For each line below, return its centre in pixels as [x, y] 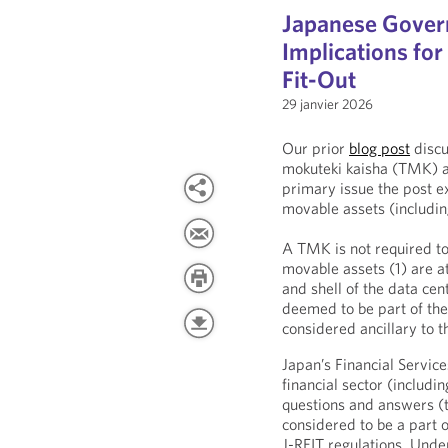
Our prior [316, 148]
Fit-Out [319, 79]
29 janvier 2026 [328, 104]
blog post [380, 148]
